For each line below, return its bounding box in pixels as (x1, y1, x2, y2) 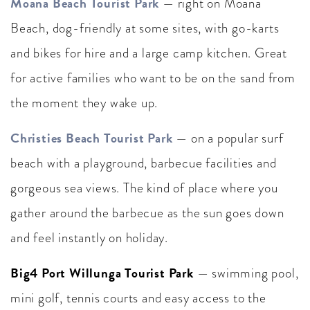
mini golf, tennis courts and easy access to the (10, 289, 266, 307)
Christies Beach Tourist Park (10, 128, 173, 148)
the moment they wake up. (10, 93, 158, 112)
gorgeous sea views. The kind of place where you (10, 179, 278, 197)
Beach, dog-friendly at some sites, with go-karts (10, 19, 280, 37)
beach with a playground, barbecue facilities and (10, 154, 277, 172)
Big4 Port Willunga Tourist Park (10, 263, 194, 283)
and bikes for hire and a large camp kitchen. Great (10, 44, 287, 62)
